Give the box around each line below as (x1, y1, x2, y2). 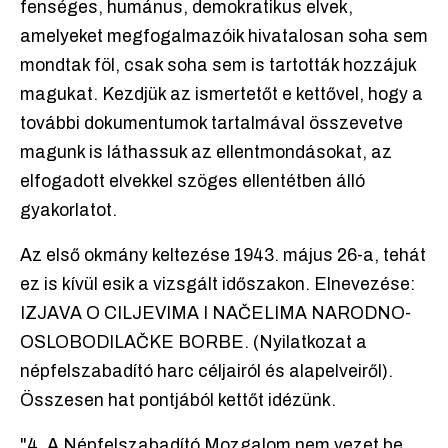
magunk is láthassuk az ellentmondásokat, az (20, 143, 392, 163)
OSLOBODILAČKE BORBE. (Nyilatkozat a (20, 333, 367, 353)
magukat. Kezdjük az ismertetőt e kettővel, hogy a (20, 85, 423, 105)
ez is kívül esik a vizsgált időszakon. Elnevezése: (20, 275, 415, 295)
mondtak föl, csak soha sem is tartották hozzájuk (20, 56, 416, 76)
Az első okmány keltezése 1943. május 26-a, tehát (20, 246, 426, 266)
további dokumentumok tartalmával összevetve (20, 114, 403, 134)
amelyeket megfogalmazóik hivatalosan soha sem (20, 27, 428, 47)
